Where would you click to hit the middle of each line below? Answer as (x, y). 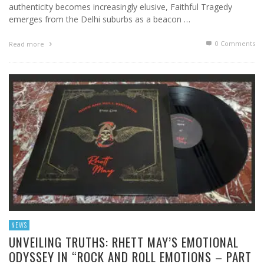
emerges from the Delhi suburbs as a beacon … (100, 19)
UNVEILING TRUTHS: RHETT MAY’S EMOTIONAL (124, 242)
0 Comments (234, 44)
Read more (27, 44)
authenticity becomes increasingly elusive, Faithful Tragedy (121, 7)
